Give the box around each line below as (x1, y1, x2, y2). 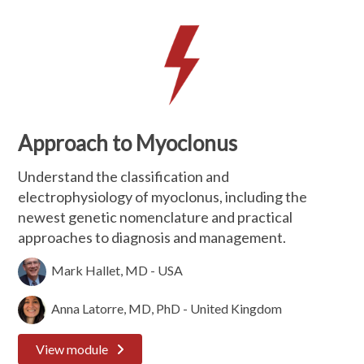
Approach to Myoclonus (18, 130, 238, 156)
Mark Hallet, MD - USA (51, 262, 184, 278)
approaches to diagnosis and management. (18, 228, 287, 246)
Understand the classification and (18, 167, 230, 185)
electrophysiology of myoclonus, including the (18, 188, 308, 206)
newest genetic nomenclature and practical (18, 208, 293, 226)
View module (36, 341, 109, 357)
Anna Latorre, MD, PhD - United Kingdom (46, 300, 283, 316)
